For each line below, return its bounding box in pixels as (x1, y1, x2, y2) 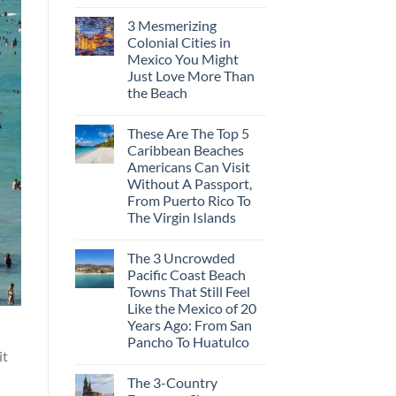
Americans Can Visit (126, 157, 250, 175)
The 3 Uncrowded (126, 248, 235, 266)
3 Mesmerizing (126, 16, 217, 34)
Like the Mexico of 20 (126, 299, 256, 316)
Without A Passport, (126, 174, 252, 192)
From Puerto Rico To (126, 191, 251, 209)
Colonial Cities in (126, 33, 231, 50)
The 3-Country (126, 373, 217, 391)
